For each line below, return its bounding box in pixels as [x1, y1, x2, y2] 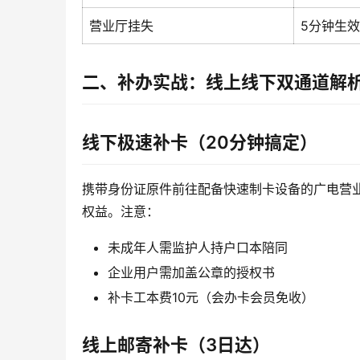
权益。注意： [82, 203, 159, 220]
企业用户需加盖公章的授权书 [108, 264, 275, 281]
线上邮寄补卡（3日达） [82, 334, 270, 356]
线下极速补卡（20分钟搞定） [82, 132, 317, 153]
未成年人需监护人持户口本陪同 [108, 239, 288, 256]
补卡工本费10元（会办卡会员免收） [108, 289, 314, 306]
